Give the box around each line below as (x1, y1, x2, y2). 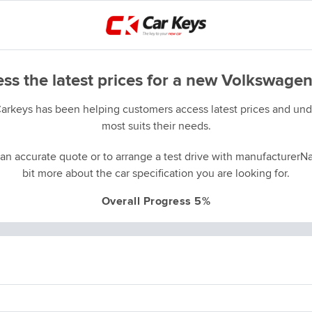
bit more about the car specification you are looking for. (22, 167, 290, 180)
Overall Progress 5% (101, 195, 211, 208)
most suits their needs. (101, 120, 211, 133)
